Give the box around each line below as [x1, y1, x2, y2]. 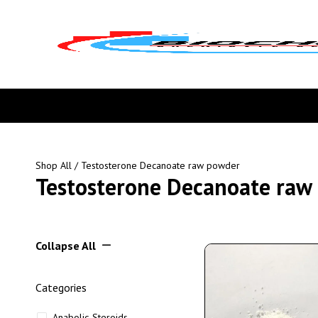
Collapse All [35, 238, 96, 253]
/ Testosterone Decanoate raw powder [72, 159, 240, 172]
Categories [35, 280, 87, 295]
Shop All [35, 159, 72, 172]
